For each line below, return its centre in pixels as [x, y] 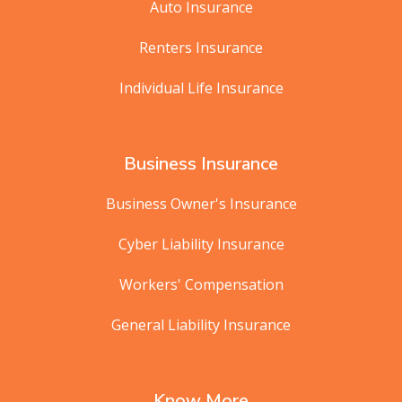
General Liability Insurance [201, 324]
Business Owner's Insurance [201, 203]
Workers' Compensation [201, 284]
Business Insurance [201, 163]
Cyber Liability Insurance [201, 244]
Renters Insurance [201, 47]
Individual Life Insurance [201, 87]
